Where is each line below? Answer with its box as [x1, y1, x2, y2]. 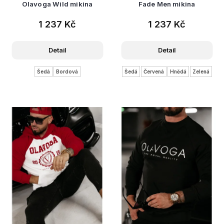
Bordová [55, 68, 78, 74]
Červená [143, 68, 164, 74]
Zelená [192, 68, 209, 74]
